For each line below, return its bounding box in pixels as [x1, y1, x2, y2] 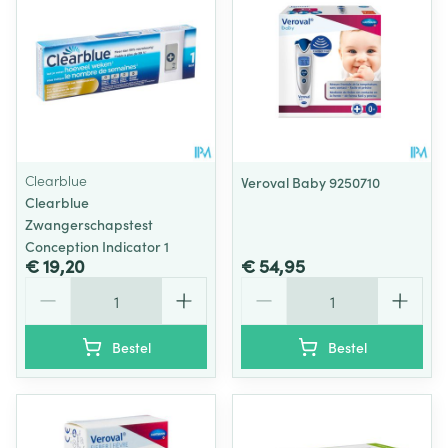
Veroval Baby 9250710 [241, 172, 380, 192]
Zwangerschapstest [25, 214, 153, 234]
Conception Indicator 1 [25, 236, 169, 256]
